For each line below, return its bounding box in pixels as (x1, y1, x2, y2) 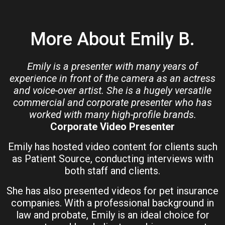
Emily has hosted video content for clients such (8, 141, 217, 153)
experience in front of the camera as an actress (10, 72, 215, 85)
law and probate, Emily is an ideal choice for (16, 209, 209, 221)
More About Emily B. (30, 29, 195, 50)
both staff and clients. (65, 165, 160, 177)
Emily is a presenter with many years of (27, 60, 198, 73)
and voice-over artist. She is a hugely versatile (14, 84, 211, 97)
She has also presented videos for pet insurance (7, 185, 218, 197)
